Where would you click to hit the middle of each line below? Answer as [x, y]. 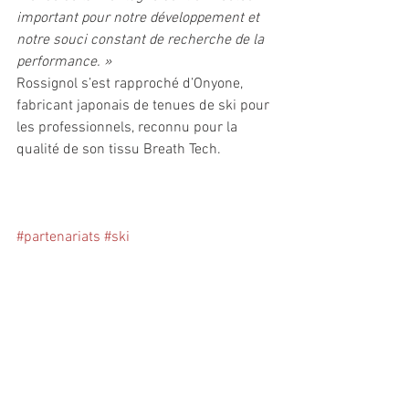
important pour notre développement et [140, 19]
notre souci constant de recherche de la [142, 41]
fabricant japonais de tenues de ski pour [145, 106]
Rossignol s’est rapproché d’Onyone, [131, 84]
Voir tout [270, 367]
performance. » [64, 63]
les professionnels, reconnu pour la [129, 128]
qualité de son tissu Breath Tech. [119, 150]
